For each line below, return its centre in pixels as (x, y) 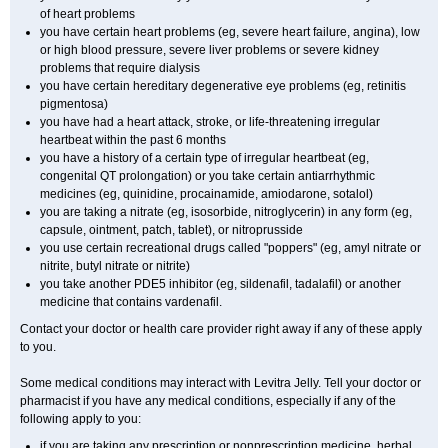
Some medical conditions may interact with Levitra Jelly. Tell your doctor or (220, 383)
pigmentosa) (74, 104)
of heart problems (87, 14)
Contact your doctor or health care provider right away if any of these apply (221, 329)
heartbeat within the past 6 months (133, 140)
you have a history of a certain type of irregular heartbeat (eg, (204, 158)
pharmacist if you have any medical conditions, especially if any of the (208, 401)
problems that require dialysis (120, 68)
